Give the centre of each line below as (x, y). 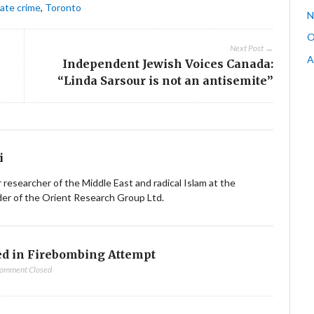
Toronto (63, 8)
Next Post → (251, 48)
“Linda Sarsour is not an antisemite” (165, 81)
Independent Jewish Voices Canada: (168, 64)
